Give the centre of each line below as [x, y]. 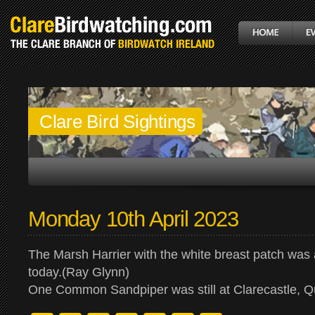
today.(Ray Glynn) [79, 272]
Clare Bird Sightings [117, 122]
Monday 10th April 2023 [133, 219]
